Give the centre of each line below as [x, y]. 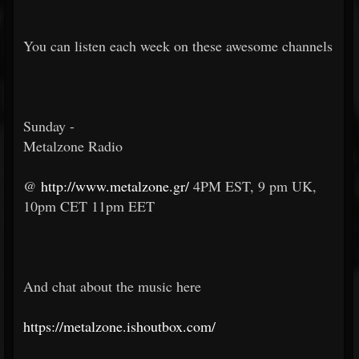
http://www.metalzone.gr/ [115, 186]
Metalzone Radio [73, 146]
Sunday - [49, 126]
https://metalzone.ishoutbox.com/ [119, 326]
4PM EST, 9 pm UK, [255, 186]
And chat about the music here [112, 286]
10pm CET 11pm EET [89, 206]
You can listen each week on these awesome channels [178, 46]
